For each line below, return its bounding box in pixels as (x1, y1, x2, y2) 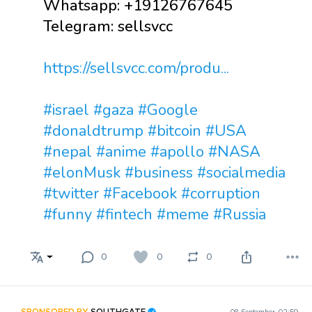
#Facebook (103, 183, 177, 204)
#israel (43, 100, 89, 120)
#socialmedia (197, 162, 286, 183)
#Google (138, 100, 198, 120)
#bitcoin (148, 120, 201, 141)
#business (125, 162, 193, 183)
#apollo (150, 141, 204, 162)
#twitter (43, 183, 99, 204)
